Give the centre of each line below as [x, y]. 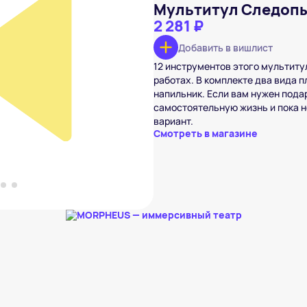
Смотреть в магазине [206, 133]
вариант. [173, 121]
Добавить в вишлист [225, 47]
